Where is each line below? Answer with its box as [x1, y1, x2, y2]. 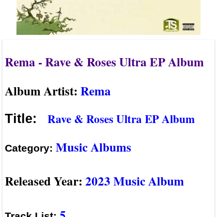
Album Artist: [5, 81, 80, 100]
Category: [5, 142, 56, 154]
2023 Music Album [85, 171, 184, 190]
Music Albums [56, 138, 131, 156]
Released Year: [5, 171, 85, 190]
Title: [5, 111, 45, 126]
